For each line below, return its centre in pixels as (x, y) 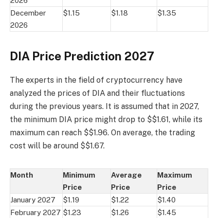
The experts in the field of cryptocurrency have (96, 80)
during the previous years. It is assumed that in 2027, (104, 106)
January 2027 (33, 200)
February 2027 (36, 212)
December (28, 13)
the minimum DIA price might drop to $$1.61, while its (106, 119)
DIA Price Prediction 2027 (82, 56)
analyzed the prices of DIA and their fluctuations (97, 93)
